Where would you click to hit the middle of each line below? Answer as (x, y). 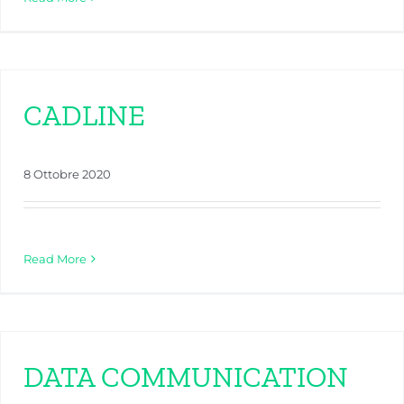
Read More (55, 259)
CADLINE (84, 116)
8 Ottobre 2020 (67, 174)
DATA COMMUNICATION (186, 377)
